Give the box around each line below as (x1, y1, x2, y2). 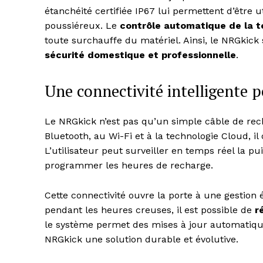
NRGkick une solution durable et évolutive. (45, 234, 238, 245)
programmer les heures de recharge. (45, 160, 213, 171)
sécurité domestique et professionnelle (45, 49, 236, 61)
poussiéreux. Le (45, 20, 120, 32)
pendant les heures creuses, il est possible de (45, 204, 255, 216)
